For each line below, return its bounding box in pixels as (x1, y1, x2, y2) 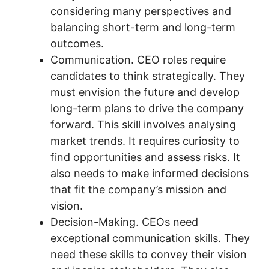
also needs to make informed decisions (50, 167, 249, 180)
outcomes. (50, 37, 104, 50)
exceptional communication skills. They (50, 232, 250, 244)
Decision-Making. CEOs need (50, 216, 198, 228)
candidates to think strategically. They (50, 70, 245, 82)
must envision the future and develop (50, 86, 240, 98)
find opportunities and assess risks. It (50, 151, 240, 163)
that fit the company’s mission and (50, 183, 226, 196)
